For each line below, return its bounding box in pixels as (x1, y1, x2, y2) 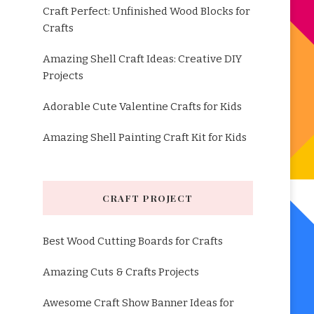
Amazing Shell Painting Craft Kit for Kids (42, 131, 247, 144)
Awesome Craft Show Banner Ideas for (42, 296, 234, 309)
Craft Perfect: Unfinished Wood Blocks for (42, 5, 250, 18)
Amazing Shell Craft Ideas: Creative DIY (42, 53, 242, 65)
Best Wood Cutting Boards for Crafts (42, 235, 223, 247)
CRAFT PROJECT (102, 192, 193, 204)
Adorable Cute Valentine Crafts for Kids (42, 100, 242, 113)
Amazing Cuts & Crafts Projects (42, 266, 199, 278)
